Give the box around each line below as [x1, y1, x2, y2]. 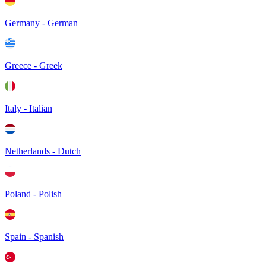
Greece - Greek [5, 61, 62, 71]
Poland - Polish [5, 189, 62, 199]
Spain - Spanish [5, 232, 64, 242]
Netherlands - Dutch [5, 146, 81, 156]
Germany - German [5, 18, 78, 28]
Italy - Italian [5, 103, 52, 113]
